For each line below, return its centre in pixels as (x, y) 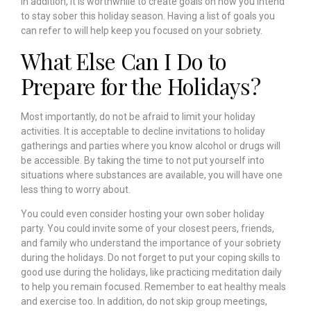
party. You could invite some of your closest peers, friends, (148, 229)
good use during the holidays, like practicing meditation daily (151, 272)
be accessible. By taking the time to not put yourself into (143, 160)
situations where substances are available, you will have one (152, 175)
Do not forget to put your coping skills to (194, 258)
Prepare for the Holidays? (141, 85)
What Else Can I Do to (124, 60)
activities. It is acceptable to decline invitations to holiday (143, 131)
